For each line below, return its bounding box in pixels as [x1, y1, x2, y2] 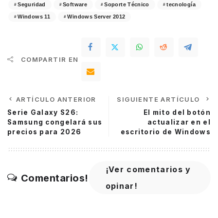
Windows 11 [18, 14, 51, 20]
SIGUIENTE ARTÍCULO [117, 95, 202, 104]
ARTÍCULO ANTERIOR [16, 95, 96, 104]
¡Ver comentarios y [105, 164, 191, 175]
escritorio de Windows [120, 128, 211, 136]
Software [63, 1, 87, 8]
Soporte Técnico [104, 1, 149, 8]
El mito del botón [143, 109, 211, 117]
